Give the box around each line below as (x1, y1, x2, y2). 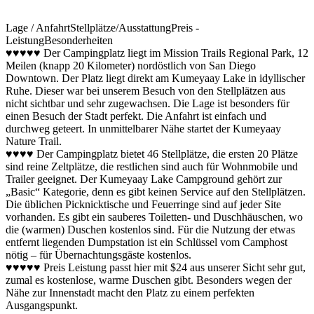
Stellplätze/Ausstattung (70, 21, 171, 34)
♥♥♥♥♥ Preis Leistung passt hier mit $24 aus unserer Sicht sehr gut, (6, 261, 306, 273)
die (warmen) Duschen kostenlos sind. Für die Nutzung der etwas (6, 223, 295, 235)
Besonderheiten (44, 34, 113, 46)
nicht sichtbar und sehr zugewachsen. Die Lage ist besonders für (6, 97, 289, 109)
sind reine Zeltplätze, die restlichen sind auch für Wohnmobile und (6, 160, 298, 172)
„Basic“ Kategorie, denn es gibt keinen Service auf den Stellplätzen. (6, 185, 306, 198)
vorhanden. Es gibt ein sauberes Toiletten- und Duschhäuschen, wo (6, 210, 303, 223)
